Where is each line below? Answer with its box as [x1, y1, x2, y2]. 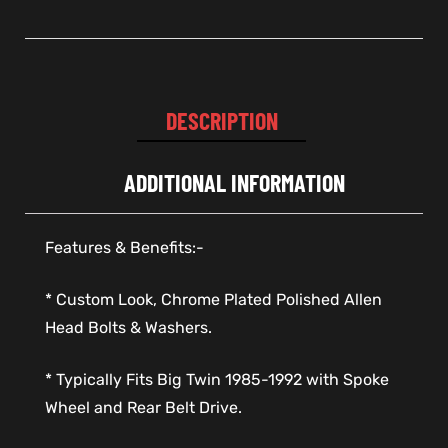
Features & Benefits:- [45, 238, 204, 258]
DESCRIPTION [165, 105, 278, 135]
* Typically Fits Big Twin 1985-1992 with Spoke [45, 370, 389, 390]
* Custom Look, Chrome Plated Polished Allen [45, 290, 382, 310]
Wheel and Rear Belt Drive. [45, 398, 242, 418]
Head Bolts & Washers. [45, 318, 212, 338]
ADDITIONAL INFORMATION [123, 168, 345, 198]
